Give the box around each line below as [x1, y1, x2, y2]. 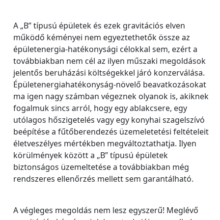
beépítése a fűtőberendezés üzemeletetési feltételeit [13, 126, 209, 137]
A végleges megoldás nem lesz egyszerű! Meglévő [13, 205, 198, 216]
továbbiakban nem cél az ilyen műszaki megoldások [13, 55, 206, 66]
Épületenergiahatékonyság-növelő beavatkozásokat [13, 79, 206, 90]
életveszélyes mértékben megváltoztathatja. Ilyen [13, 138, 196, 149]
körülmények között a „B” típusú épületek [13, 150, 168, 161]
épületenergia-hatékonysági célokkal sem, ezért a [13, 44, 197, 55]
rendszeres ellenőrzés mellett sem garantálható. [13, 173, 193, 184]
